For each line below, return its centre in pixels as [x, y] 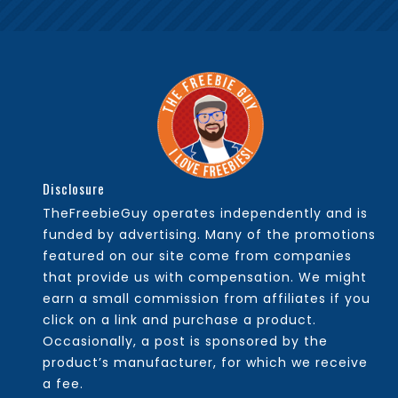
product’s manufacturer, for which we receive [205, 363]
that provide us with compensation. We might [205, 278]
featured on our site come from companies [197, 256]
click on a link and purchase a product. [179, 320]
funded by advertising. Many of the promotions [209, 235]
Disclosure [74, 189]
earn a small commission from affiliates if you [207, 299]
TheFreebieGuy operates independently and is [205, 214]
